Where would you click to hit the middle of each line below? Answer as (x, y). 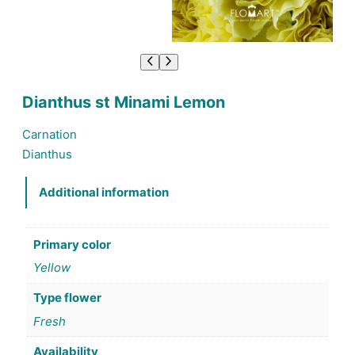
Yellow (52, 268)
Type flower (67, 298)
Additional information (104, 193)
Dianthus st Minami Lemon (124, 102)
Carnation (50, 134)
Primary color (72, 244)
